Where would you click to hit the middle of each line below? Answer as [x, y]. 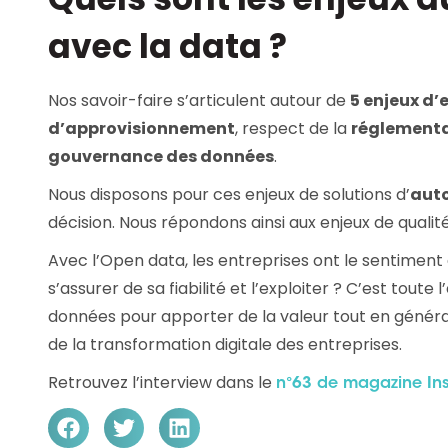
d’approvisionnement [141, 128]
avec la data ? [167, 46]
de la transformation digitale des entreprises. [225, 344]
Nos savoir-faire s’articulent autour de [199, 100]
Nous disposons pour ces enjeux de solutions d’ [229, 194]
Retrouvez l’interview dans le [162, 382]
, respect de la [293, 128]
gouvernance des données [161, 156]
